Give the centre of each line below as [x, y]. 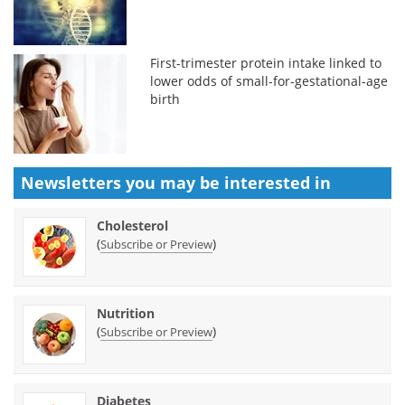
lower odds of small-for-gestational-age [269, 81]
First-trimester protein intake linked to [266, 63]
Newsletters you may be [122, 183]
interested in [278, 183]
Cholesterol [132, 226]
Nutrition [126, 314]
